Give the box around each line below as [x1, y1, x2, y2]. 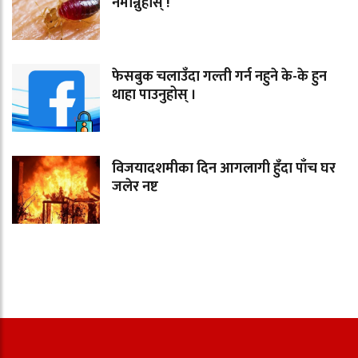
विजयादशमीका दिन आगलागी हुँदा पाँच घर [112, 156, 336, 181]
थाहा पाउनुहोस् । [112, 82, 197, 107]
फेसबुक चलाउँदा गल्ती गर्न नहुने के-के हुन [112, 64, 327, 89]
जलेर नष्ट [112, 174, 158, 199]
